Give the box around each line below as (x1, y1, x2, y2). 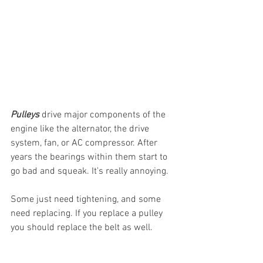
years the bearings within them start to (11, 151, 170, 164)
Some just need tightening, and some (11, 194, 163, 206)
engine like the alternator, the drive (11, 123, 151, 136)
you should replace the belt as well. (11, 222, 153, 234)
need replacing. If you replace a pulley (11, 208, 165, 220)
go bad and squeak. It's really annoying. (11, 166, 171, 178)
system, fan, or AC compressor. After (11, 137, 160, 150)
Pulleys (11, 109, 39, 122)
